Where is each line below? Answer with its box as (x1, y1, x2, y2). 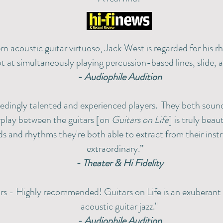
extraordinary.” (86, 141, 143, 156)
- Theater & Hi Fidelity (75, 156, 163, 170)
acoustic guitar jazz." (81, 199, 158, 214)
